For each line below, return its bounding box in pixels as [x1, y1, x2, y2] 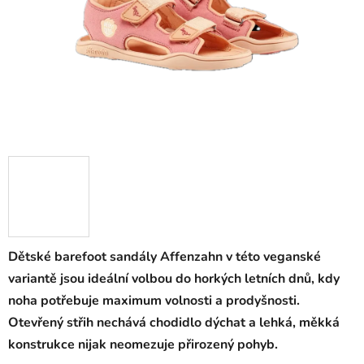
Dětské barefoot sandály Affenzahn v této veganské [8, 248, 321, 266]
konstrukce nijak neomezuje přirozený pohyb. [8, 336, 278, 354]
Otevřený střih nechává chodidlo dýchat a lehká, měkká [8, 314, 340, 332]
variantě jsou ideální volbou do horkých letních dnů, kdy [8, 270, 340, 288]
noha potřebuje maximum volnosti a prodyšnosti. [8, 292, 300, 310]
